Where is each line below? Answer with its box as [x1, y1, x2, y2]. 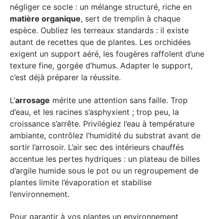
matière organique [10, 14, 81, 23]
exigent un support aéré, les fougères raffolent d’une [10, 49, 204, 59]
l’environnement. [10, 189, 69, 199]
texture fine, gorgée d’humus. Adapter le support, [10, 61, 193, 70]
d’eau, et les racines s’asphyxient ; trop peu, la [10, 107, 179, 117]
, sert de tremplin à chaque [81, 14, 180, 23]
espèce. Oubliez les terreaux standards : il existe [10, 25, 189, 35]
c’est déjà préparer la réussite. [10, 72, 121, 82]
